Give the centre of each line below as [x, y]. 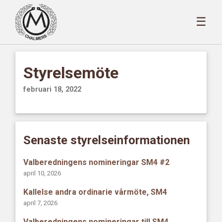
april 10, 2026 [42, 173]
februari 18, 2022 [53, 89]
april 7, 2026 [41, 203]
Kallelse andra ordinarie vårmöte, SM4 [95, 192]
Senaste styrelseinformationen [107, 140]
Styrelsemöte [71, 73]
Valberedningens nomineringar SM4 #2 [97, 162]
